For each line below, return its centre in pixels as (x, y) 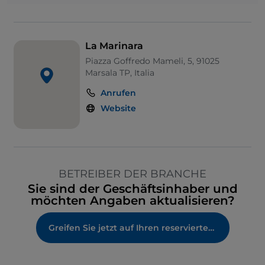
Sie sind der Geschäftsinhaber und (132, 189)
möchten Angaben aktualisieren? (132, 201)
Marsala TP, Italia (119, 73)
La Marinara (114, 46)
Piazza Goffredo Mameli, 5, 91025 (152, 61)
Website (118, 109)
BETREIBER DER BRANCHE (132, 174)
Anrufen (118, 93)
